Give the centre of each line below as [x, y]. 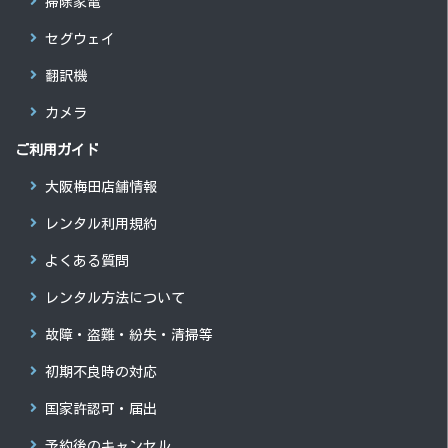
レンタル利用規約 [101, 223]
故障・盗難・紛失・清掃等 [129, 334]
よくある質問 [87, 260]
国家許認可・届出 [101, 408]
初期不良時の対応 [101, 371]
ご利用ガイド [57, 149]
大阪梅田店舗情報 [101, 186]
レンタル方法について [115, 297]
